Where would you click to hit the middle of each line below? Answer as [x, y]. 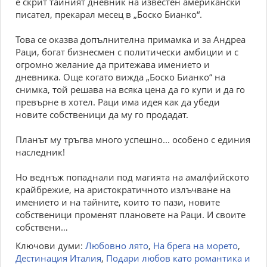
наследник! [40, 152]
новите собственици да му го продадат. [102, 114]
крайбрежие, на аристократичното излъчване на [123, 190]
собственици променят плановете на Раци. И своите [131, 215]
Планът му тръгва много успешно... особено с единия [133, 139]
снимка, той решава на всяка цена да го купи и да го [130, 89]
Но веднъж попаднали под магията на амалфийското [132, 177]
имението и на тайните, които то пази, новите [118, 202]
